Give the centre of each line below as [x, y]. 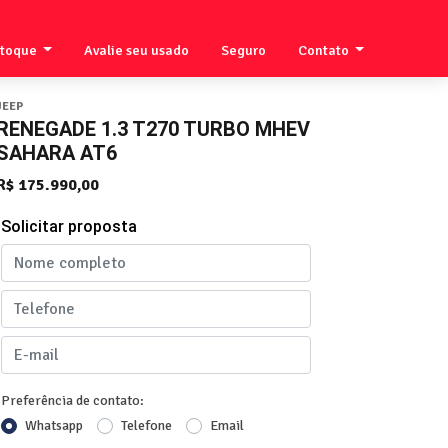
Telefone [146, 425]
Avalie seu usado [136, 50]
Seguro [243, 50]
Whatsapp [54, 425]
